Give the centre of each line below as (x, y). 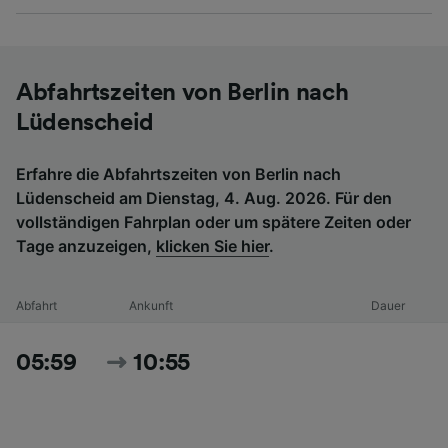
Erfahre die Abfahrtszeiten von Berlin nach (178, 173)
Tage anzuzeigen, (86, 245)
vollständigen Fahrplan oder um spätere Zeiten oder (213, 221)
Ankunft (150, 305)
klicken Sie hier (212, 245)
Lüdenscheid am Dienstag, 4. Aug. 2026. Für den (204, 197)
